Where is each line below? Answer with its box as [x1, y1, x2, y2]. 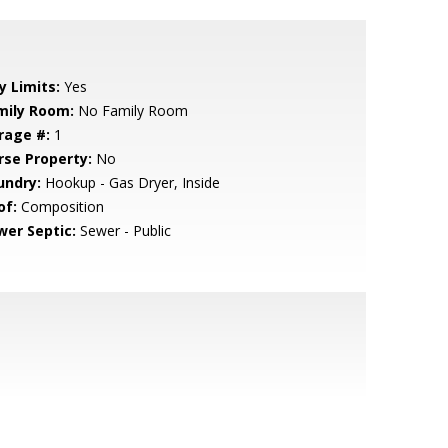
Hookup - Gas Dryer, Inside [40, 173, 220, 192]
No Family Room [73, 101, 188, 120]
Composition [16, 197, 104, 216]
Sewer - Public [75, 221, 171, 240]
